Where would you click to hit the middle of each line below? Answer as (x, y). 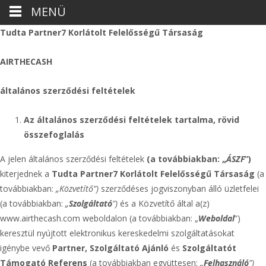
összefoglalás (54, 134)
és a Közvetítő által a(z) (164, 203)
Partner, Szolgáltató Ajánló (112, 248)
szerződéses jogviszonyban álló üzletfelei (179, 189)
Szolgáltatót (209, 248)
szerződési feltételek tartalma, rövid (159, 120)
